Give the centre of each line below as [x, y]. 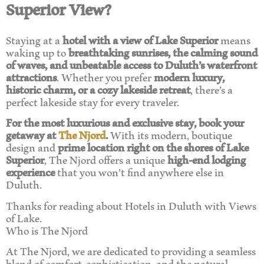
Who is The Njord [47, 229]
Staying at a [34, 39]
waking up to [37, 51]
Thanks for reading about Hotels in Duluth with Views [131, 204]
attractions [31, 76]
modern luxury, [189, 76]
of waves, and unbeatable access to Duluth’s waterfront [131, 64]
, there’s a [212, 88]
